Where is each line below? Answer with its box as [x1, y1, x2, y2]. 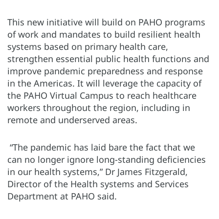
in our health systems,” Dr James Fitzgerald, [7, 165, 188, 177]
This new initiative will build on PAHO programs [7, 16, 205, 28]
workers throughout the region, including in [7, 101, 190, 113]
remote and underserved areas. [7, 113, 137, 126]
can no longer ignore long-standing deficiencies [7, 153, 206, 165]
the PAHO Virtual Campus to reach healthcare [7, 89, 197, 101]
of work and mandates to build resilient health [7, 28, 200, 40]
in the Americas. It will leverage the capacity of [7, 77, 201, 89]
